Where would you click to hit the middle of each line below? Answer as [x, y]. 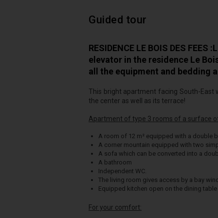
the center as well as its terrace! [137, 101]
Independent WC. [122, 171]
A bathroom [115, 162]
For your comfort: [115, 207]
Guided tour [118, 20]
